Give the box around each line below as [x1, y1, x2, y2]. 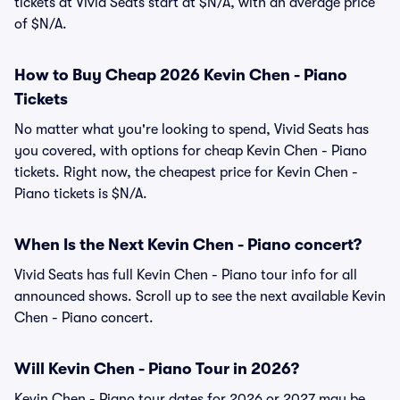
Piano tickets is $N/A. [14, 186, 147, 202]
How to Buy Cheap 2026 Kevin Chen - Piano [14, 66, 347, 84]
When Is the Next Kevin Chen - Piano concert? [14, 236, 362, 254]
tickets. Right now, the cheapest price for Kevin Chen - [14, 164, 358, 180]
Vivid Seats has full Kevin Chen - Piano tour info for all [14, 267, 357, 283]
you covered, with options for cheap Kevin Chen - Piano [14, 143, 367, 159]
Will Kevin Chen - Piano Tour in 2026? [14, 360, 299, 378]
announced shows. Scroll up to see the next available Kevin [14, 288, 386, 304]
